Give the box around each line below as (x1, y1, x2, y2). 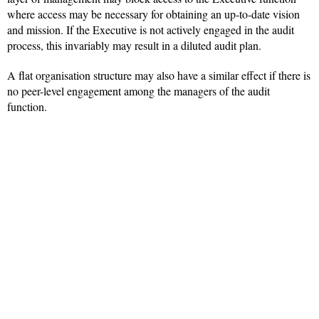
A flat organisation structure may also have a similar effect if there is (7, 68, 310, 83)
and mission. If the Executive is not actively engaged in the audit (7, 22, 294, 38)
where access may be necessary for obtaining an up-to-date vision (7, 6, 300, 22)
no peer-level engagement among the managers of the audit (7, 83, 270, 99)
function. (7, 99, 47, 115)
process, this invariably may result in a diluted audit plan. (7, 38, 261, 53)
